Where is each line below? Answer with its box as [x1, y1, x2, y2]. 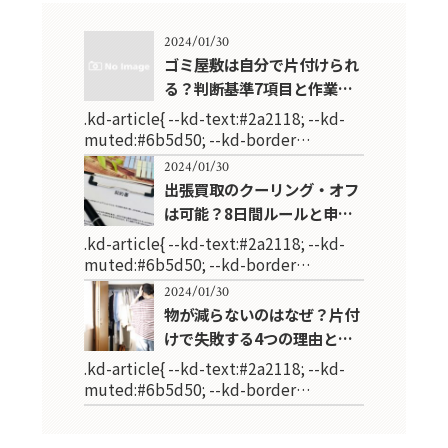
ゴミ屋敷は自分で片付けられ [163, 52, 359, 75]
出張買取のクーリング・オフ [163, 178, 359, 201]
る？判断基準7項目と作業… [163, 76, 353, 99]
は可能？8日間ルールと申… [163, 202, 353, 225]
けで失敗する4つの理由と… [163, 327, 353, 350]
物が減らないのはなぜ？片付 [163, 303, 359, 326]
